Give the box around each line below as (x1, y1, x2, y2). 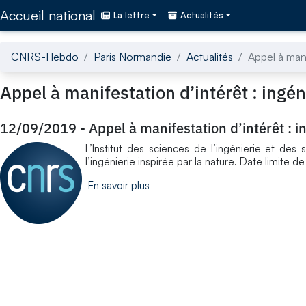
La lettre (113, 10, 150, 21)
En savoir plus (88, 178, 150, 192)
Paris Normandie (94, 49, 171, 64)
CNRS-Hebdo (11, 49, 79, 64)
